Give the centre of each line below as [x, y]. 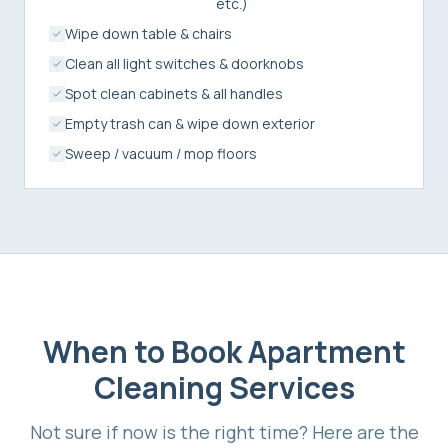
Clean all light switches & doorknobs [184, 63]
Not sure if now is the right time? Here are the [224, 431]
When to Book [145, 351]
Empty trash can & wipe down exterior [190, 123]
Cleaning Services [224, 387]
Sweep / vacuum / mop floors [161, 153]
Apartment [326, 351]
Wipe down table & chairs [148, 33]
